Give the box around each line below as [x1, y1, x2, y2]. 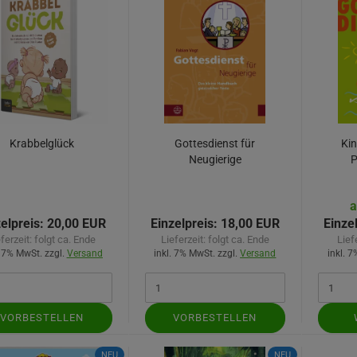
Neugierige [188, 153, 241, 166]
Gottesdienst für [175, 137, 255, 150]
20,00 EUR [44, 216, 107, 231]
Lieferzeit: [160, 233, 208, 245]
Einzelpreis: [150, 216, 218, 231]
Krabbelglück [9, 137, 74, 150]
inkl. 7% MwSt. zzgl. [154, 248, 241, 259]
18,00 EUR [217, 216, 280, 231]
